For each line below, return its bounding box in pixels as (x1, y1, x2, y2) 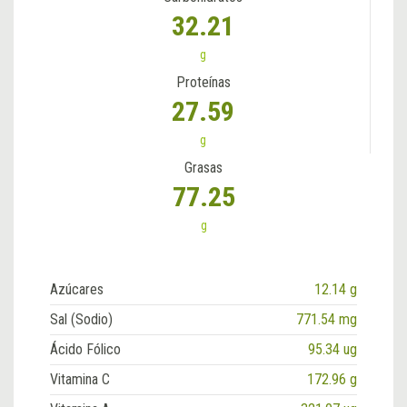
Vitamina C (50, 371, 110, 389)
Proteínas (175, 74, 231, 92)
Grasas (184, 159, 223, 177)
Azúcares (50, 281, 104, 299)
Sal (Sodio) (50, 311, 113, 329)
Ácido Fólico (50, 341, 121, 359)
